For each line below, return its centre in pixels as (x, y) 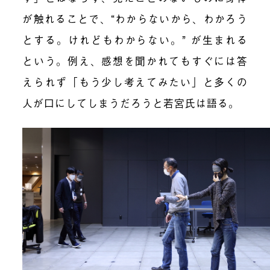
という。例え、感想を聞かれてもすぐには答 (135, 60)
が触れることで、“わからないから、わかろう (135, 18)
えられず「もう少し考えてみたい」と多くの (135, 81)
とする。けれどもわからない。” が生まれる (135, 39)
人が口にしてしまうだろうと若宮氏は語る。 (131, 102)
